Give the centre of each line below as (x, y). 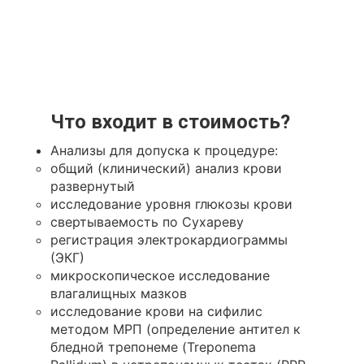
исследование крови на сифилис (156, 311)
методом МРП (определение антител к (175, 329)
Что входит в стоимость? (170, 122)
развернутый (92, 186)
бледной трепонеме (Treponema (153, 347)
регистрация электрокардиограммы (169, 240)
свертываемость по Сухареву (147, 222)
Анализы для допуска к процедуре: (164, 150)
